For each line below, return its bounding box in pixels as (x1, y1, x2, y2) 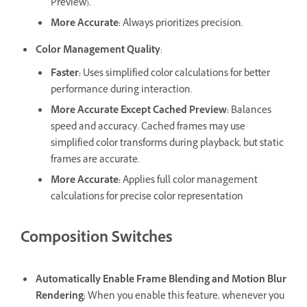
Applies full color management (121, 173, 258, 189)
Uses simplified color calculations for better (81, 66, 270, 82)
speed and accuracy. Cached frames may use (51, 119, 245, 136)
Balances (229, 103, 271, 119)
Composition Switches (21, 227, 173, 251)
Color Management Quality (36, 42, 160, 59)
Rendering (36, 288, 84, 305)
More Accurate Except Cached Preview (51, 103, 227, 119)
